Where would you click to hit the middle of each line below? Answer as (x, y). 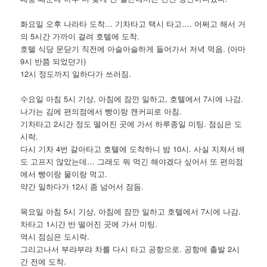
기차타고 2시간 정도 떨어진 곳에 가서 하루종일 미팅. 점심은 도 (131, 124)
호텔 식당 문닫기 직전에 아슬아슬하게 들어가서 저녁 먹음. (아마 (133, 49)
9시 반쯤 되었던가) (53, 61)
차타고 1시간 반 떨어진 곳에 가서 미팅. (89, 224)
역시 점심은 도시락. (55, 237)
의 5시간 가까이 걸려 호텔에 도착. (80, 36)
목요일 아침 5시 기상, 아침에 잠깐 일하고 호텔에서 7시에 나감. (131, 212)
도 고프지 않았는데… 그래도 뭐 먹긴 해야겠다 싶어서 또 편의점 (132, 162)
